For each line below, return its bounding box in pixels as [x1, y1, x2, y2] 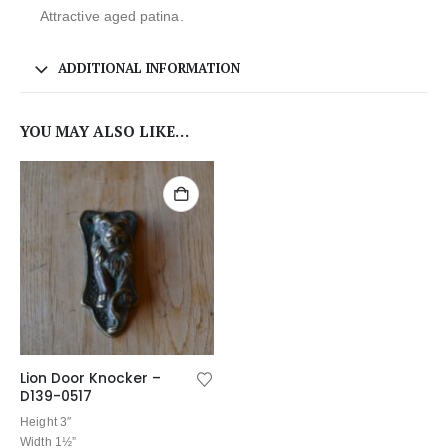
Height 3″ [20, 415, 72, 430]
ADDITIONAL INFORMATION [58, 58, 240, 77]
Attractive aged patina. [40, 7, 184, 24]
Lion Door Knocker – [20, 368, 161, 388]
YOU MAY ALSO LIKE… [20, 122, 189, 142]
